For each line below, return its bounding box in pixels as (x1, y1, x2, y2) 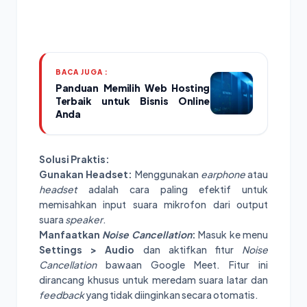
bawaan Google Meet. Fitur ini (97, 258, 268, 271)
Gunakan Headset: (39, 167, 133, 180)
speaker (65, 212, 103, 225)
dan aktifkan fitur (134, 243, 243, 256)
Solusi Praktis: (39, 152, 110, 165)
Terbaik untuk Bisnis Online (56, 94, 210, 107)
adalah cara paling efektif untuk (77, 182, 268, 195)
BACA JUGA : (56, 67, 108, 76)
